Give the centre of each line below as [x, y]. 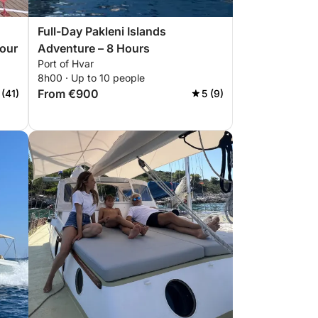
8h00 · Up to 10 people [91, 78]
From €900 [68, 94]
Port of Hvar [66, 64]
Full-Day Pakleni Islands [102, 31]
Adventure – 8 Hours [94, 48]
